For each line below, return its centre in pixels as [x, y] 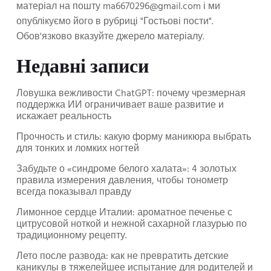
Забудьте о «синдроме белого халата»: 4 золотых [126, 169]
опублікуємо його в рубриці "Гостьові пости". [115, 22]
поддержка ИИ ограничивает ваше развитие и [120, 105]
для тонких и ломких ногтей [78, 149]
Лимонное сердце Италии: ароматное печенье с [124, 213]
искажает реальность [64, 116]
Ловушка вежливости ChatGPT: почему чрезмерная [131, 93]
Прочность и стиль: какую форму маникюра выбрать [134, 137]
